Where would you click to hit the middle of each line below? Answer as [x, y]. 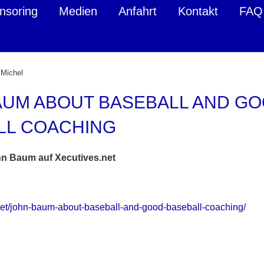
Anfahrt [138, 11]
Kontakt [198, 11]
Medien [78, 11]
